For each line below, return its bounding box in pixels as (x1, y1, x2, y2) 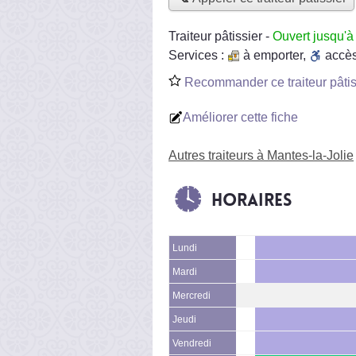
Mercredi (172, 290, 211, 300)
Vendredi (172, 338, 211, 348)
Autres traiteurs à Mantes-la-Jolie (168, 148, 354, 162)
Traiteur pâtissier (168, 29, 262, 43)
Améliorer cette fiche (183, 110, 298, 124)
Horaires (211, 188, 292, 211)
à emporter (243, 48, 303, 62)
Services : (168, 48, 227, 62)
